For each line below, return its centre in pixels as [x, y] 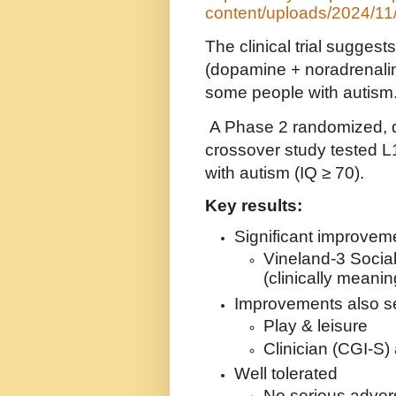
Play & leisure [316, 326]
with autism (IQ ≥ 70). [285, 172]
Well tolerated [286, 374]
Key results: [254, 205]
